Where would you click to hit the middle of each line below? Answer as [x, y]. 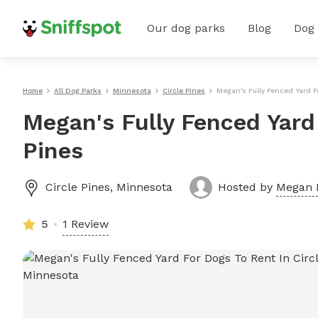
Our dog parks [186, 28]
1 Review [86, 224]
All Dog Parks [78, 91]
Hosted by [247, 187]
